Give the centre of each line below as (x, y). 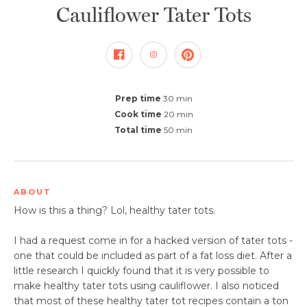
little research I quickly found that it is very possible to (142, 271)
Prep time (138, 98)
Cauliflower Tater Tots (153, 14)
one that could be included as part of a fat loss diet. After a (153, 256)
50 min (177, 130)
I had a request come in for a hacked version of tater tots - (153, 241)
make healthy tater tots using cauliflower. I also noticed (146, 286)
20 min (177, 114)
